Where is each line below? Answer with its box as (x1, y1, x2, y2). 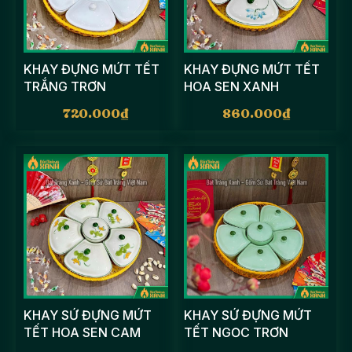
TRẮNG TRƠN (24, 79, 106, 94)
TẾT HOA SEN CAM (24, 324, 141, 340)
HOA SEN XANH (184, 79, 279, 94)
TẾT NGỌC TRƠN (184, 324, 288, 340)
